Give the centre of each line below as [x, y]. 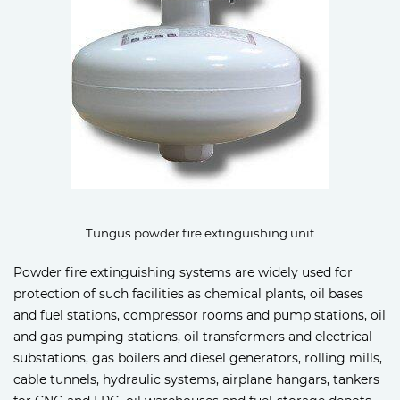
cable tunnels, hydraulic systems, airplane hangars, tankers [196, 380]
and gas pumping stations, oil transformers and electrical [193, 337]
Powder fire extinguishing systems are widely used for [183, 273]
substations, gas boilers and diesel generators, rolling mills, [198, 358]
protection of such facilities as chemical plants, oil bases [188, 294]
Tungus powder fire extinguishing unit [200, 233]
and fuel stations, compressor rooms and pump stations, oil [200, 316]
